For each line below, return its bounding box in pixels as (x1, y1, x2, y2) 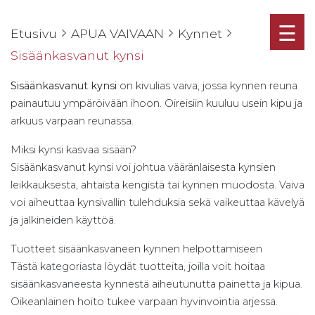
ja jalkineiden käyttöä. (11, 214, 116, 226)
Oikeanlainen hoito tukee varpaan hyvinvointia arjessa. (11, 295, 278, 308)
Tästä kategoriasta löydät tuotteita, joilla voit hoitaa (11, 260, 265, 273)
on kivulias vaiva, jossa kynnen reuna (117, 79, 297, 92)
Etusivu (11, 26, 57, 41)
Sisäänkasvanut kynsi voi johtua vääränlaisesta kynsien (11, 161, 276, 174)
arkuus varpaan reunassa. (11, 115, 134, 127)
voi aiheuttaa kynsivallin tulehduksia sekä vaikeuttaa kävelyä (11, 196, 304, 209)
